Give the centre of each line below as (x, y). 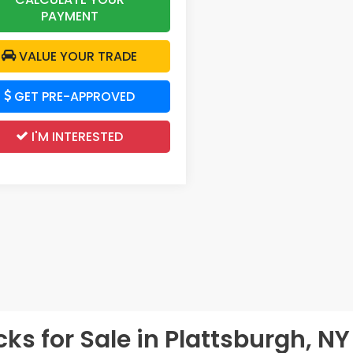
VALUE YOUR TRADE (76, 56)
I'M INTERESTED (76, 136)
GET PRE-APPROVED (73, 96)
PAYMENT (69, 16)
